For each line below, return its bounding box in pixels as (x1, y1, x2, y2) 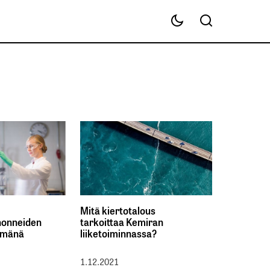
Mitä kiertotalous (80, 203, 155, 218)
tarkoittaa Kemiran (80, 215, 163, 229)
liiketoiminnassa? (80, 226, 157, 240)
